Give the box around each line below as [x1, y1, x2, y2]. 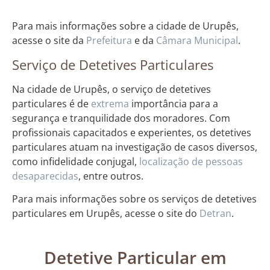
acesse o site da [12, 34, 86, 48]
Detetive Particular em [43, 245, 227, 269]
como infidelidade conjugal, [12, 154, 139, 168]
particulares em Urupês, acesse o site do [12, 207, 199, 221]
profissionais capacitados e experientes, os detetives [12, 125, 251, 139]
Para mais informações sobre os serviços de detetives [12, 192, 257, 206]
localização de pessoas [139, 154, 243, 168]
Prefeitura [86, 34, 132, 48]
